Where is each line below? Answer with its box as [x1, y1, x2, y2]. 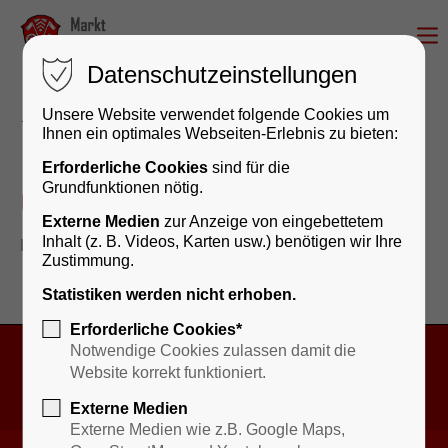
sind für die [208, 159, 291, 176]
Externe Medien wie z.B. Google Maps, [70, 421, 346, 438]
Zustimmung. [42, 252, 135, 269]
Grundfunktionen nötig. [42, 179, 204, 196]
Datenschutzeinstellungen [87, 61, 358, 88]
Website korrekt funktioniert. [70, 364, 267, 381]
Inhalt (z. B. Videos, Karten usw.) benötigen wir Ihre [42, 233, 403, 250]
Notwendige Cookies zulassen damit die [70, 342, 357, 359]
